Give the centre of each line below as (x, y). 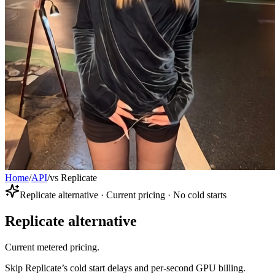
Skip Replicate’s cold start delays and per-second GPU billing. (125, 268)
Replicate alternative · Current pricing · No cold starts (123, 195)
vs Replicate (73, 178)
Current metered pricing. (52, 247)
